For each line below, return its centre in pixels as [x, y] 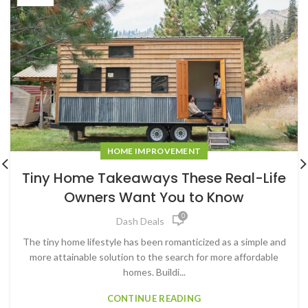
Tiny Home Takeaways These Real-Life [154, 178]
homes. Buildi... [154, 272]
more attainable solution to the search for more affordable [154, 257]
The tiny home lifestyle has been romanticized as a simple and [154, 242]
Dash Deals [140, 221]
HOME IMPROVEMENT [154, 151]
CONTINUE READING [154, 299]
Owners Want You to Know [154, 198]
